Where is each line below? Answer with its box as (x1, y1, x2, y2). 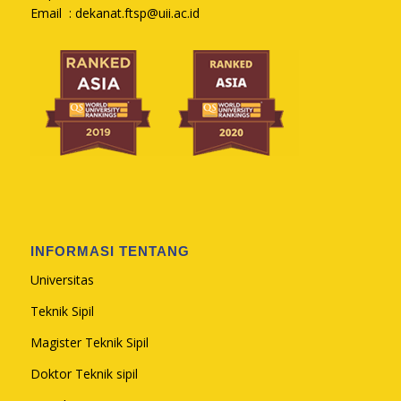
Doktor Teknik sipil (30, 364, 138, 382)
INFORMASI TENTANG (30, 243, 190, 260)
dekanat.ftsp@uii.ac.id (74, 4, 200, 22)
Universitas (30, 271, 94, 289)
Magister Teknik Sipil (30, 333, 149, 351)
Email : (30, 4, 75, 22)
